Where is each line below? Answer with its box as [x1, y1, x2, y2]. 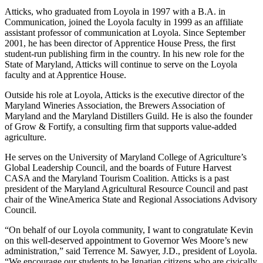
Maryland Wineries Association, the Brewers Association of [5, 100, 225, 110]
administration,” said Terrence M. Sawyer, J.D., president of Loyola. [5, 245, 257, 256]
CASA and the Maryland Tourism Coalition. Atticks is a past [5, 173, 229, 183]
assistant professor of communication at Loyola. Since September [5, 27, 245, 38]
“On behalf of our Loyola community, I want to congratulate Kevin [5, 224, 253, 235]
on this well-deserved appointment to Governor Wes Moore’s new [5, 235, 248, 245]
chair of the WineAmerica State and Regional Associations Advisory [5, 194, 257, 204]
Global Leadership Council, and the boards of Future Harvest [5, 162, 231, 173]
